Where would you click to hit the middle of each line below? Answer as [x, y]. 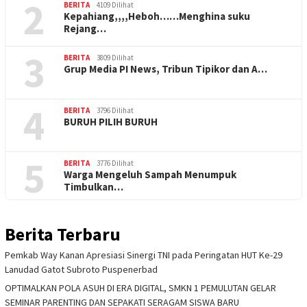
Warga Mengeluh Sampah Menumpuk [150, 174]
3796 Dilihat [115, 110]
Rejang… [85, 28]
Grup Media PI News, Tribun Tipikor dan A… [165, 69]
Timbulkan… [94, 186]
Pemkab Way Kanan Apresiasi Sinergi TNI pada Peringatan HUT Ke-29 [144, 255]
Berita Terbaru [63, 234]
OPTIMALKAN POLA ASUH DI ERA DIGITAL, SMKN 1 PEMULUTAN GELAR [140, 287]
